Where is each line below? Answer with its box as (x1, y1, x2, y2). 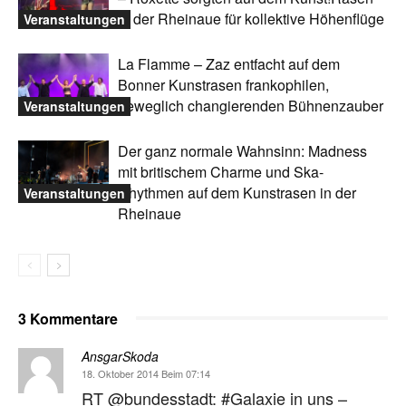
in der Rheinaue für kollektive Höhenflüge (118, 7, 384, 29)
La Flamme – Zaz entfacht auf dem (118, 53, 340, 74)
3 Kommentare (18, 307, 118, 329)
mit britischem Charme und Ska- (118, 160, 324, 182)
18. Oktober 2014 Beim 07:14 (82, 365, 210, 381)
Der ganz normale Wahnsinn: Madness (118, 140, 367, 161)
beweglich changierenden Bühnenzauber (118, 94, 383, 116)
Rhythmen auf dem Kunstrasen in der (118, 181, 356, 203)
